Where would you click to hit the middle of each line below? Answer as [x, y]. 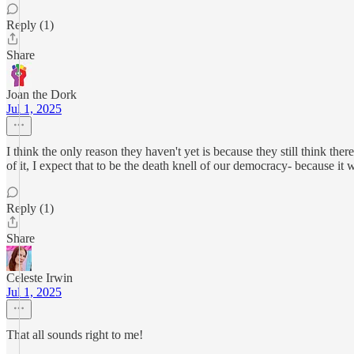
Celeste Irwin [40, 278]
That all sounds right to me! [75, 335]
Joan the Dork [41, 94]
